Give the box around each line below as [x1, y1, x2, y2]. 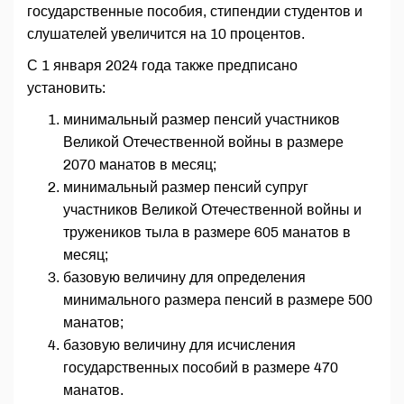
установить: [27, 79, 106, 96]
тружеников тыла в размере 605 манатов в [63, 224, 351, 240]
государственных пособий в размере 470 [63, 359, 338, 375]
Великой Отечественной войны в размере [63, 133, 344, 150]
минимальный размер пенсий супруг [63, 179, 308, 195]
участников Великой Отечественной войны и [63, 201, 362, 217]
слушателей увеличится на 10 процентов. [27, 25, 305, 41]
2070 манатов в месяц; [63, 156, 216, 172]
